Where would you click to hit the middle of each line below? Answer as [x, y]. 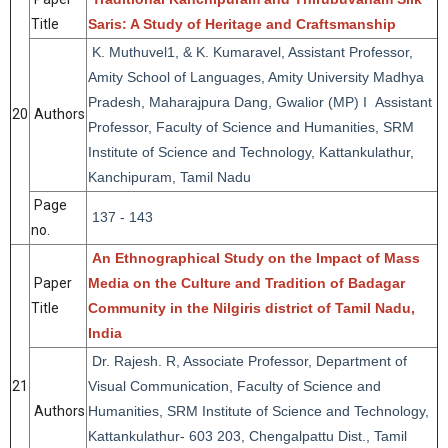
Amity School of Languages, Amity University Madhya [256, 77]
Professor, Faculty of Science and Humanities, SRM [251, 127]
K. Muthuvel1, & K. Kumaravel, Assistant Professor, [250, 52]
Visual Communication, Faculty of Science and [234, 386]
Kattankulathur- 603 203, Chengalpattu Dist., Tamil [247, 436]
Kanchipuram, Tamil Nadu [169, 177]
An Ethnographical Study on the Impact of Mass [256, 258]
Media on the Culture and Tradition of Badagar [246, 283]
